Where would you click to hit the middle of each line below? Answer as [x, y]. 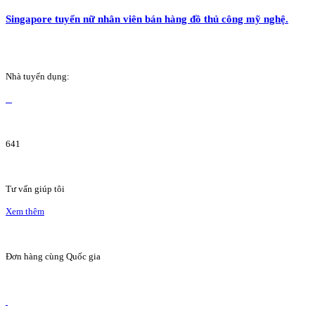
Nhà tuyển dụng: [38, 76]
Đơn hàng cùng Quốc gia [53, 256]
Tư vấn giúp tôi [35, 188]
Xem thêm [25, 211]
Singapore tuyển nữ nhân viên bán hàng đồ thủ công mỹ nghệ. [147, 18]
